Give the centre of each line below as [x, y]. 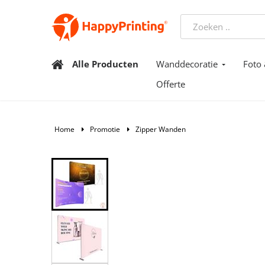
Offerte [171, 84]
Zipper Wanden [161, 129]
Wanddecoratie [187, 64]
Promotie [105, 129]
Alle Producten [105, 64]
